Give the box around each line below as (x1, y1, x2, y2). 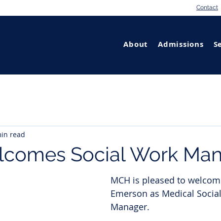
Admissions (158, 39, 204, 49)
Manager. (110, 201, 152, 213)
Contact (196, 4, 218, 11)
